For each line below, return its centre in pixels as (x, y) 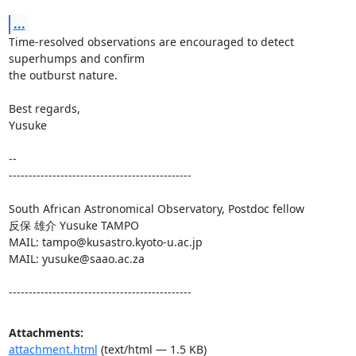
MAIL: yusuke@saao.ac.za (76, 258)
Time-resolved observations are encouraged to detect (151, 41)
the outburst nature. (63, 75)
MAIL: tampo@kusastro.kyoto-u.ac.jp (105, 242)
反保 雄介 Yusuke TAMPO (74, 225)
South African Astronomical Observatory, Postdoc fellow (156, 208)
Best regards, (44, 108)
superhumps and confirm (76, 58)
